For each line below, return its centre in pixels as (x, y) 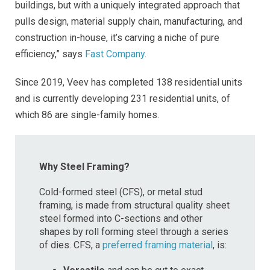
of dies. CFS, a (71, 245)
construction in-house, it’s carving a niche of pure (117, 37)
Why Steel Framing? (84, 166)
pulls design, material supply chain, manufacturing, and (129, 21)
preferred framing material (158, 245)
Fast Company (115, 54)
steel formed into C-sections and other (121, 218)
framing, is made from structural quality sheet (134, 205)
